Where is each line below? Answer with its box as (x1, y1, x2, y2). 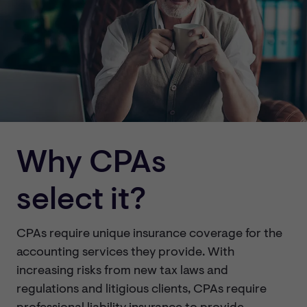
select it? (16, 185, 146, 217)
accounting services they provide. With (16, 247, 234, 260)
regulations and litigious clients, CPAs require (16, 284, 267, 297)
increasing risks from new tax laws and (16, 265, 228, 278)
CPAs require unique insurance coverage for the (16, 228, 282, 241)
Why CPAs (16, 148, 167, 180)
